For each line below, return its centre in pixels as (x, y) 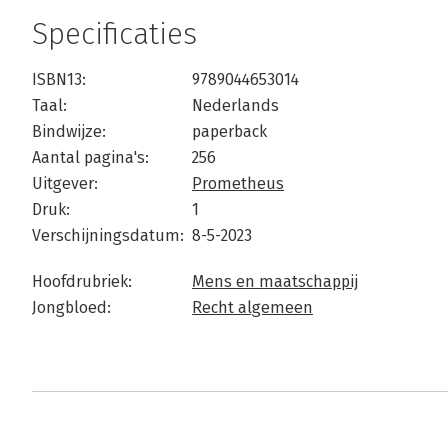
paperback (229, 132)
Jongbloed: (71, 308)
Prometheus (238, 184)
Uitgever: (65, 184)
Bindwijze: (69, 132)
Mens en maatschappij (275, 282)
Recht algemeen (252, 308)
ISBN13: (59, 80)
